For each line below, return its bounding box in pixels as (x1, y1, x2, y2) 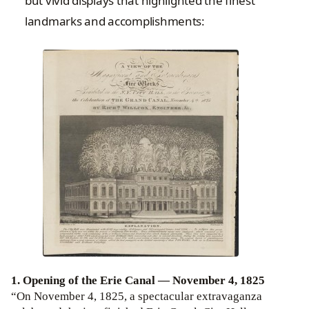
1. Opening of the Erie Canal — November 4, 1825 (11, 273, 265, 288)
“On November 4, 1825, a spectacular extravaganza (11, 289, 262, 304)
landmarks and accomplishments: (25, 13, 205, 30)
